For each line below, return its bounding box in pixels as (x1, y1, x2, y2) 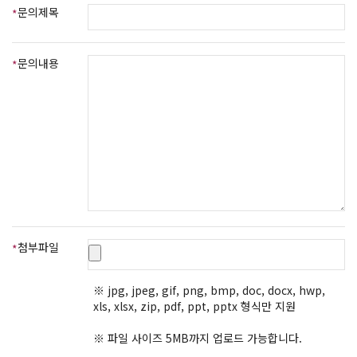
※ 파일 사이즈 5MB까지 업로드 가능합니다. (93, 330, 302, 346)
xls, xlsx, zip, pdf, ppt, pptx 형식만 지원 (93, 298, 296, 314)
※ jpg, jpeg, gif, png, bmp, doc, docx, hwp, (93, 282, 325, 298)
